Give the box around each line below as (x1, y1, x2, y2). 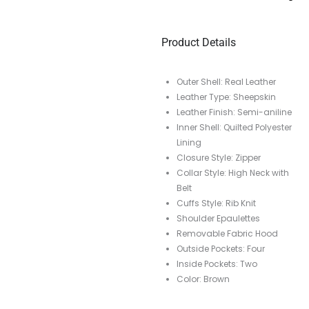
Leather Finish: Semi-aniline (177, 106, 292, 119)
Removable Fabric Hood (177, 228, 278, 240)
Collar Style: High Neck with (177, 167, 289, 179)
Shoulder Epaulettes (177, 212, 260, 225)
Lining (177, 137, 201, 149)
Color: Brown (177, 273, 230, 286)
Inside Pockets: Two (177, 258, 257, 270)
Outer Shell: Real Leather (177, 76, 276, 88)
